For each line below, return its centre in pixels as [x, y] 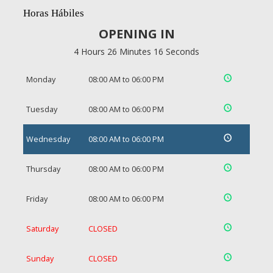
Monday [41, 80]
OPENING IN [136, 34]
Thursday [43, 169]
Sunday [40, 259]
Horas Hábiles [54, 13]
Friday [37, 199]
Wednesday [48, 139]
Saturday [42, 229]
